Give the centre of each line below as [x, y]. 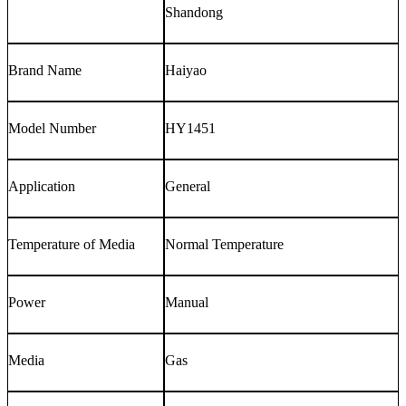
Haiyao [186, 70]
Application [42, 186]
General [188, 186]
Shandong [194, 12]
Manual [187, 302]
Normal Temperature [224, 244]
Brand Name [45, 70]
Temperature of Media [72, 244]
